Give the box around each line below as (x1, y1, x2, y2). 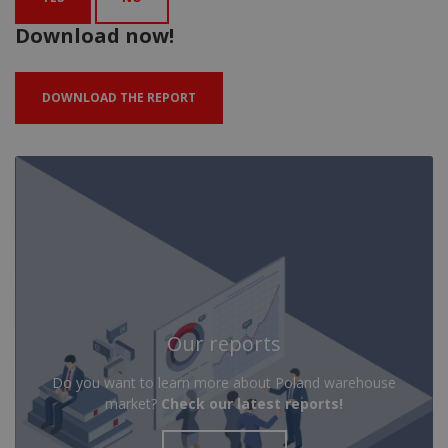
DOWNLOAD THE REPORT (42, 88, 196, 106)
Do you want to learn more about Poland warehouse (52, 372, 396, 392)
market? (105, 393, 161, 413)
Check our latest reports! (161, 393, 343, 413)
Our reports (167, 329, 281, 357)
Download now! (15, 21, 174, 49)
